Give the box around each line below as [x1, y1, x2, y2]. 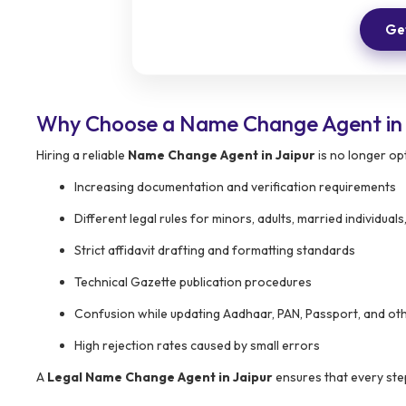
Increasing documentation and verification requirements [74, 178, 396, 195]
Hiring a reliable [36, 146, 128, 163]
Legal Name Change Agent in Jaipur [47, 368, 273, 385]
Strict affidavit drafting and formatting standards [74, 241, 355, 258]
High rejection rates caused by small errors [74, 336, 320, 353]
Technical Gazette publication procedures [74, 273, 312, 290]
